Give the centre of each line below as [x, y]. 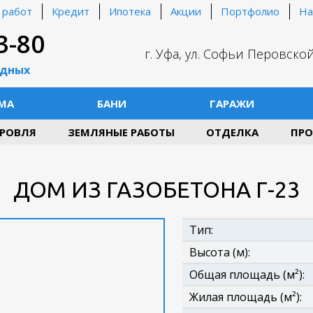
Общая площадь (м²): [247, 275]
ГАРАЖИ [232, 103]
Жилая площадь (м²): [246, 297]
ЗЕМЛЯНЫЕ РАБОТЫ [122, 132]
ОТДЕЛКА [233, 132]
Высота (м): [220, 252]
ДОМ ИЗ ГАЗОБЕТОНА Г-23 [156, 189]
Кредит [71, 11]
